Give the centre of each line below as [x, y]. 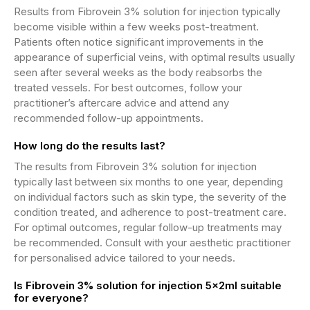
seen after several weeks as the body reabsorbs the [138, 72]
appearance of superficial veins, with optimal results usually [154, 57]
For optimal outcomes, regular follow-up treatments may [148, 227]
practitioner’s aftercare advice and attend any [121, 103]
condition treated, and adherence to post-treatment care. [150, 212]
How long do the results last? [90, 146]
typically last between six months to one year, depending [148, 182]
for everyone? [51, 298]
